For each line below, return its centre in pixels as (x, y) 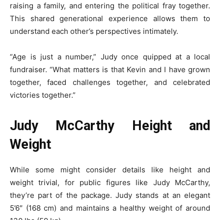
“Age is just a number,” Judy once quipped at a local (110, 56)
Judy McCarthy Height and (110, 125)
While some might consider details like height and (110, 169)
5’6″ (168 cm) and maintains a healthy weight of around (110, 208)
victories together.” (43, 95)
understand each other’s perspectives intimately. (94, 31)
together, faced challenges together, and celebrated (110, 82)
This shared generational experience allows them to (110, 18)
